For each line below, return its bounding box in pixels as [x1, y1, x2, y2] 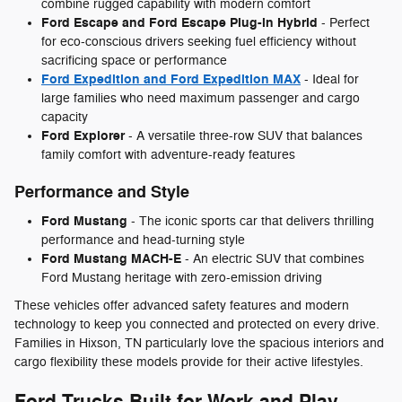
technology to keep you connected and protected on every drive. [14, 316, 380, 332]
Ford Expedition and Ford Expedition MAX [41, 71, 301, 89]
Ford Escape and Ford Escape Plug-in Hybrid [41, 14, 318, 32]
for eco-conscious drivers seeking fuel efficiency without [41, 34, 356, 50]
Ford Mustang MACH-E [41, 249, 181, 267]
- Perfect [318, 15, 370, 31]
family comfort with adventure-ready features [41, 147, 295, 163]
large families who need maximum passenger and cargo [41, 91, 360, 107]
